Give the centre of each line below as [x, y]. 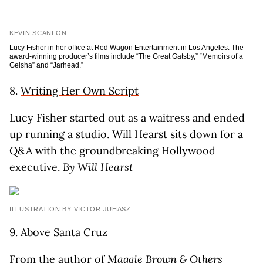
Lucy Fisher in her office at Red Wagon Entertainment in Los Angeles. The [127, 48]
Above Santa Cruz [64, 232]
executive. [36, 167]
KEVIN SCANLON [38, 33]
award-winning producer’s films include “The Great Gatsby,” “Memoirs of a [126, 56]
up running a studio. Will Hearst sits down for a [126, 134]
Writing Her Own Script [80, 91]
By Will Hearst [98, 167]
